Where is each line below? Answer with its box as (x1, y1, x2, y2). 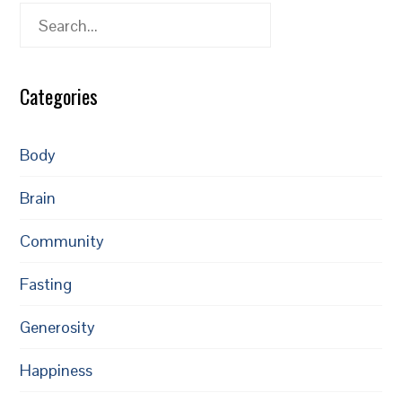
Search (19, 5, 68, 27)
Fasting (20, 274, 73, 295)
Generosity (20, 317, 96, 338)
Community (20, 231, 105, 252)
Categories (20, 82, 99, 111)
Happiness (20, 360, 93, 381)
